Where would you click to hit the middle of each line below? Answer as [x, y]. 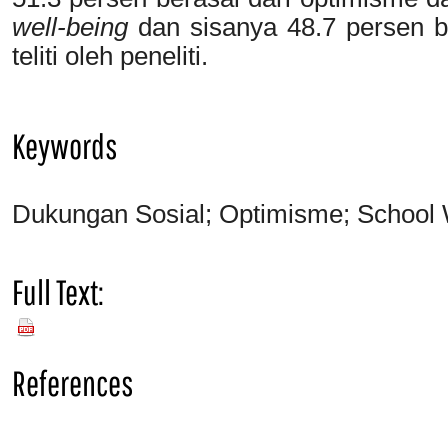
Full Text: [58, 292]
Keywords [64, 146]
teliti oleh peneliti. [110, 55]
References [72, 383]
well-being [70, 26]
